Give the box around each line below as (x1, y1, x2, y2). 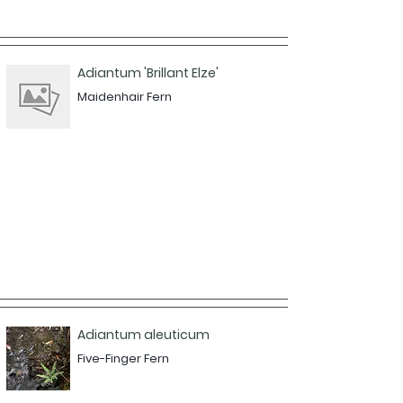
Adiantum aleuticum (77, 326, 210, 344)
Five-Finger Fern (77, 350, 169, 367)
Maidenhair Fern (77, 88, 172, 105)
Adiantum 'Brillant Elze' (77, 64, 219, 82)
